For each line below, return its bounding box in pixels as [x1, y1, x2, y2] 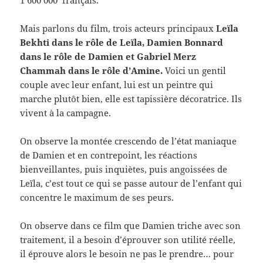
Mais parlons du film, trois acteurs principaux [20, 22, 217, 35]
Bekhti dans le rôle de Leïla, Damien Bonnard [20, 36, 224, 49]
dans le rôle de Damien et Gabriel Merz [20, 50, 197, 63]
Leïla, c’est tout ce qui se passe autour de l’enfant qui [20, 177, 242, 190]
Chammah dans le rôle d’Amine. [20, 65, 163, 77]
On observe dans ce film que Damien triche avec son [20, 220, 241, 232]
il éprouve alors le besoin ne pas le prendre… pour [20, 248, 234, 260]
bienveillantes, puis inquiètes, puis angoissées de [20, 163, 228, 176]
